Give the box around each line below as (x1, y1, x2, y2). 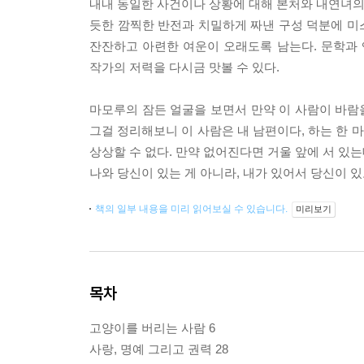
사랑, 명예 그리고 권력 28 (89, 342, 228, 357)
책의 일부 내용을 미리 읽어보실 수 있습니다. (95, 203, 290, 215)
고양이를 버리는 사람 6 (89, 321, 215, 336)
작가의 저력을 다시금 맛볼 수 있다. (89, 60, 279, 75)
